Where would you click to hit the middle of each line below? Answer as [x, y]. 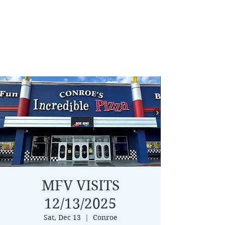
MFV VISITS [80, 186]
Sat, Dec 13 [62, 217]
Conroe [105, 217]
